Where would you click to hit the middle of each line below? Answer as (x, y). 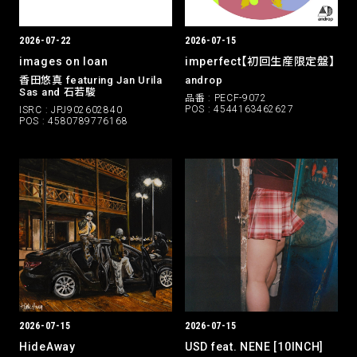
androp (204, 80)
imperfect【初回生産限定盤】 (260, 61)
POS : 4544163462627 (239, 109)
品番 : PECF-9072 (226, 98)
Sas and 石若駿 (58, 92)
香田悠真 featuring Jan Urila (91, 80)
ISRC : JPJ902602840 (71, 110)
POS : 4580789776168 (74, 121)
